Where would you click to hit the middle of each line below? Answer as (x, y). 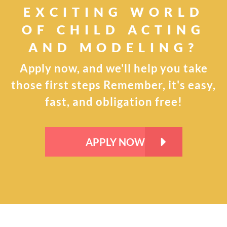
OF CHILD (75, 29)
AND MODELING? (113, 47)
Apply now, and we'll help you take (113, 68)
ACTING (166, 29)
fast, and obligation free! (113, 101)
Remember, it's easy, (160, 85)
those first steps (57, 85)
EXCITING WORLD (113, 11)
